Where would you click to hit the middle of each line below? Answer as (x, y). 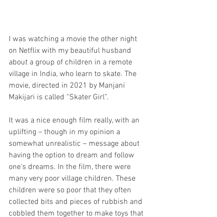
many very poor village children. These (73, 178)
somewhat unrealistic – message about (75, 144)
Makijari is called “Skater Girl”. (60, 97)
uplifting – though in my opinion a (65, 132)
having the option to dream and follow (72, 155)
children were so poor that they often (71, 190)
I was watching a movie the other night (74, 39)
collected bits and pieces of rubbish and (77, 202)
